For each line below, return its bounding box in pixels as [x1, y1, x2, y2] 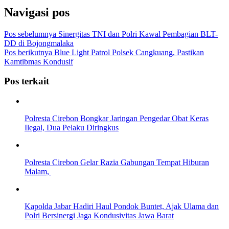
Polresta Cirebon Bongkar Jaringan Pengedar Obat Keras [25, 114, 209, 123]
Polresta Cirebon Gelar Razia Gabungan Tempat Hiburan [25, 158, 209, 167]
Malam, [25, 167, 51, 176]
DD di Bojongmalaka [4, 38, 74, 48]
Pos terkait [4, 76, 49, 87]
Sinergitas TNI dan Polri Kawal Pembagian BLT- [56, 29, 218, 38]
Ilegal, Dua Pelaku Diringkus [25, 123, 119, 132]
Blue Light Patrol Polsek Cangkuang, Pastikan [52, 48, 204, 57]
